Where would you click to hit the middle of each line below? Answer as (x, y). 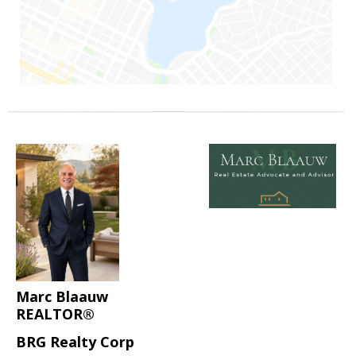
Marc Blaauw (62, 297)
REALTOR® (55, 314)
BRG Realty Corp (75, 342)
